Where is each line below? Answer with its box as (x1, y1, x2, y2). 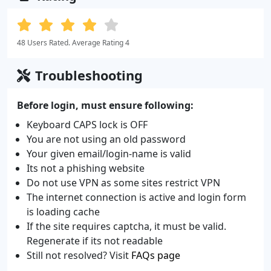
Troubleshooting (35, 66, 143, 84)
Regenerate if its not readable (27, 233, 163, 247)
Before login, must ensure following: (17, 98, 194, 112)
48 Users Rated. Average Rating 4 (17, 37, 129, 48)
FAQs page (131, 248, 180, 262)
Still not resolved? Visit (27, 248, 131, 262)
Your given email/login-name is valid (27, 146, 191, 160)
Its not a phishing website (27, 161, 145, 175)
